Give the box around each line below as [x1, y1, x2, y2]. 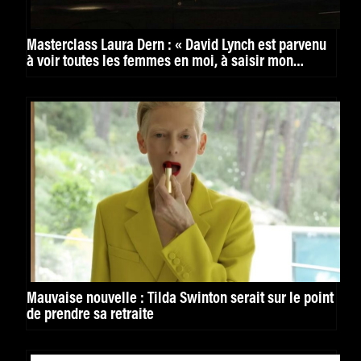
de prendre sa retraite [27, 307, 154, 323]
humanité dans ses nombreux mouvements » [27, 70, 288, 86]
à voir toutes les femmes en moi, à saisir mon [27, 54, 293, 70]
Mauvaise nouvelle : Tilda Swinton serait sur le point [27, 291, 334, 307]
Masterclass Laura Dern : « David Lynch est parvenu [27, 38, 326, 54]
